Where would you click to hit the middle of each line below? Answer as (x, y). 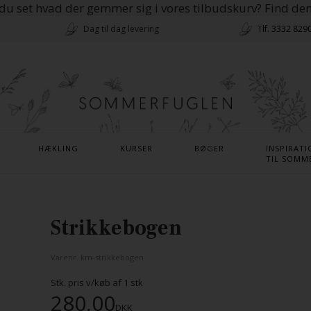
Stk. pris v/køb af (87, 283)
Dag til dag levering (121, 29)
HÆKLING (58, 148)
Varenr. (65, 257)
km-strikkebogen (112, 257)
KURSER (136, 148)
